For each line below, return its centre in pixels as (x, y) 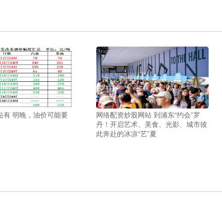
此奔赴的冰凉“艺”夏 (126, 133)
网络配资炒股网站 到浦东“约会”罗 (148, 114)
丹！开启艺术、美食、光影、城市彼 (151, 124)
